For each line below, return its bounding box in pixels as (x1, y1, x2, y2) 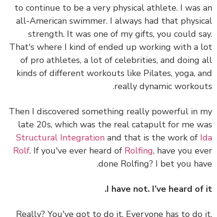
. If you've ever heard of (44, 145, 139, 157)
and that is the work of (119, 132, 215, 144)
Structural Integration (31, 132, 119, 144)
